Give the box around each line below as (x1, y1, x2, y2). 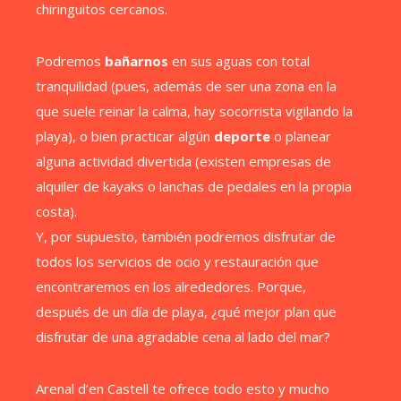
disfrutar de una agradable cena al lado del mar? (36, 328, 330, 346)
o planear (270, 127, 331, 145)
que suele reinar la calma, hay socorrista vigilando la (36, 102, 353, 120)
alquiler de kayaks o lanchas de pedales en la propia (36, 177, 352, 195)
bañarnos (105, 52, 168, 70)
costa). (36, 202, 77, 220)
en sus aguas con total (168, 52, 310, 70)
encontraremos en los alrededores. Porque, (36, 277, 306, 295)
